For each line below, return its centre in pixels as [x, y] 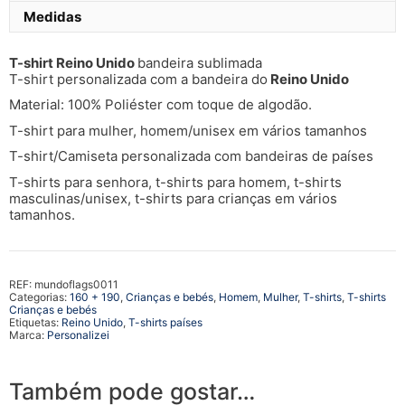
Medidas [52, 16]
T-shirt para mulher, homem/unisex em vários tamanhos [188, 130]
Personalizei [78, 334]
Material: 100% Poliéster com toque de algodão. [160, 105]
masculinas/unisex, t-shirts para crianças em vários [173, 198]
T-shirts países [165, 322]
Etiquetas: [35, 322]
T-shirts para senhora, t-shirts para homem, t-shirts [175, 182]
